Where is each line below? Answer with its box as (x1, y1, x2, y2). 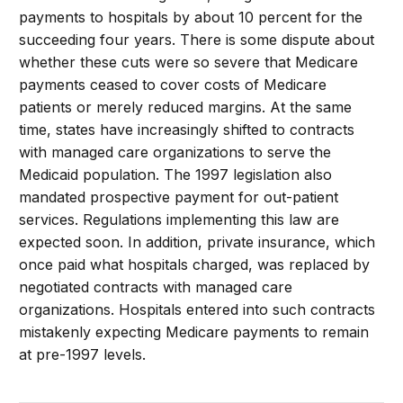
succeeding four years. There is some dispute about (19, 31, 375, 49)
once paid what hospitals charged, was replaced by (19, 255, 371, 273)
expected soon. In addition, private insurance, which (19, 233, 376, 251)
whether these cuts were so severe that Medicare (19, 53, 359, 71)
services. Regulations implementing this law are (19, 210, 340, 228)
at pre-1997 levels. (19, 345, 147, 363)
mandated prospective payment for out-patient (19, 188, 339, 206)
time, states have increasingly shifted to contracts (19, 121, 355, 139)
